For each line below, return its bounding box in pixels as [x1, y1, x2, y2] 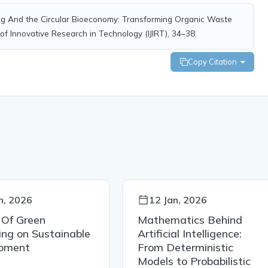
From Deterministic [137, 240, 233, 255]
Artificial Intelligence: [137, 227, 242, 241]
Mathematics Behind [137, 213, 242, 227]
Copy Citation [188, 57, 241, 67]
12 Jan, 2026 [148, 194, 207, 206]
